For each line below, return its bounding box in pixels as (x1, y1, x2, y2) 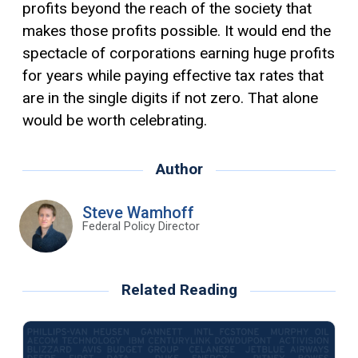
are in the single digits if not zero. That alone (22, 88, 318, 107)
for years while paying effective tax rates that (22, 66, 324, 85)
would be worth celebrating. (22, 110, 207, 129)
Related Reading (121, 280, 237, 300)
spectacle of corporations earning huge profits (22, 43, 335, 62)
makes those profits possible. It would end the (22, 21, 331, 40)
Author (155, 159, 203, 178)
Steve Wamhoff (82, 202, 194, 222)
